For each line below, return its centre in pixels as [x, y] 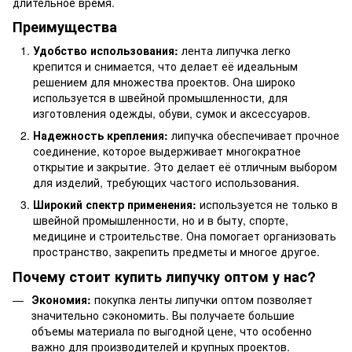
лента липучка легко [235, 50]
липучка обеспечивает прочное [254, 135]
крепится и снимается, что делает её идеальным [165, 66]
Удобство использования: [106, 50]
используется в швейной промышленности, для [160, 97]
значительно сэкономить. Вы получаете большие [163, 315]
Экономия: [61, 299]
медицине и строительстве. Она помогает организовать [185, 236]
